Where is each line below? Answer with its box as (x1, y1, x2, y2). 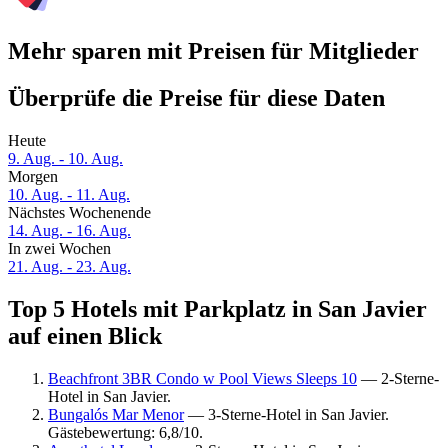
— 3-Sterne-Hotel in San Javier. (184, 405, 389, 423)
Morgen (8, 168, 58, 186)
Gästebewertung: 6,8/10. (48, 423, 203, 441)
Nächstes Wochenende (8, 204, 151, 222)
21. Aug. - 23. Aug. (8, 258, 131, 276)
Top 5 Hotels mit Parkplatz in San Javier (8, 296, 427, 323)
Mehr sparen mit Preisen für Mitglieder (8, 38, 419, 65)
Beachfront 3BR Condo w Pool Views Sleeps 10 (48, 369, 357, 387)
